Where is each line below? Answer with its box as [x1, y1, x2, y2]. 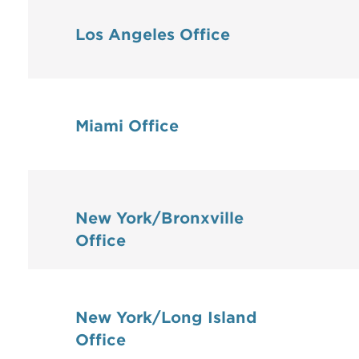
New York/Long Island [75, 308, 257, 327]
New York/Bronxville [75, 208, 244, 228]
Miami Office [75, 117, 179, 136]
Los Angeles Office [75, 25, 230, 44]
